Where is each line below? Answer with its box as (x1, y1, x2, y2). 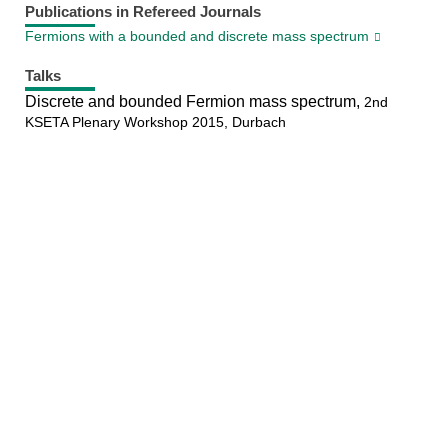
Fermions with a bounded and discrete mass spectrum (24, 28, 369, 45)
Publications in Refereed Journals (24, 3, 261, 21)
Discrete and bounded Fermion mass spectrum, (24, 92, 364, 110)
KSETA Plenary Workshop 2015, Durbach (24, 113, 286, 130)
